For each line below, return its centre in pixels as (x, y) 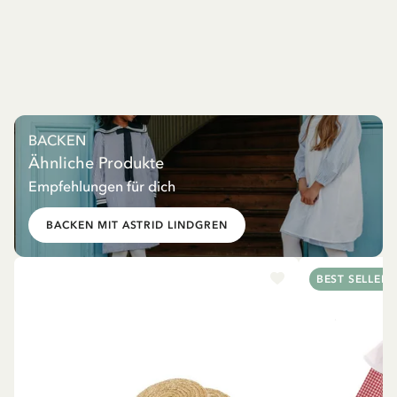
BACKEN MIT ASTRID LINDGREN (137, 225)
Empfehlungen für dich (102, 186)
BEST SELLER (352, 279)
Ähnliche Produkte (96, 163)
